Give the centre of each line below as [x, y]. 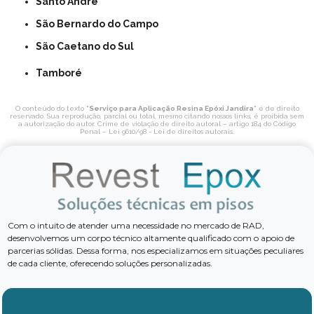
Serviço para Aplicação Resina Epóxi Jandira [171, 108]
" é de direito [276, 108]
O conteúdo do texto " [52, 108]
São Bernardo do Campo [101, 23]
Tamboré [62, 73]
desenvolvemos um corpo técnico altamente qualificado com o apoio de [151, 238]
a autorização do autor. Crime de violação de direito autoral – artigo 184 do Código [157, 123]
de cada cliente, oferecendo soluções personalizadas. [110, 263]
